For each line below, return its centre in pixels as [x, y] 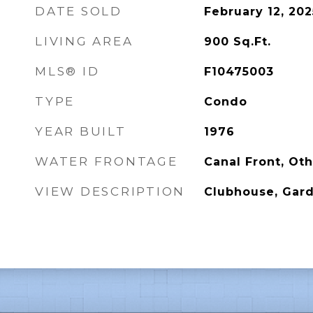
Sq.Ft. [252, 42]
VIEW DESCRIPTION [110, 191]
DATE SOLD [79, 11]
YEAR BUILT [81, 131]
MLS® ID [67, 71]
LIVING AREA [84, 41]
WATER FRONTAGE [107, 161]
